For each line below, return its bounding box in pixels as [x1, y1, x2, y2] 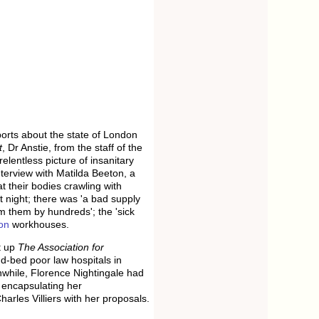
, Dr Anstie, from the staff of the [2, 141, 142, 153]
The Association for [18, 241, 104, 253]
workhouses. [9, 218, 69, 230]
